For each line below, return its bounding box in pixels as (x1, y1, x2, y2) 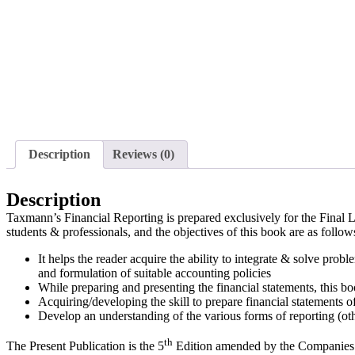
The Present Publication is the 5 (6, 339, 164, 353)
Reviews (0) (113, 147, 174, 161)
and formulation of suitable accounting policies (38, 265, 271, 280)
